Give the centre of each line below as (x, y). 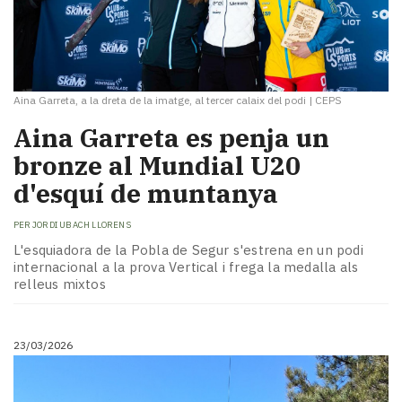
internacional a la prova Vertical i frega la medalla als (186, 267)
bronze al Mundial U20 (157, 166)
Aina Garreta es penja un (171, 138)
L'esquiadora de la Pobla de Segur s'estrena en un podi (188, 250)
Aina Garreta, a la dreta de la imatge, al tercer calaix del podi (160, 100)
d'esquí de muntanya (146, 194)
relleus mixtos (60, 284)
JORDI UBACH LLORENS (82, 224)
